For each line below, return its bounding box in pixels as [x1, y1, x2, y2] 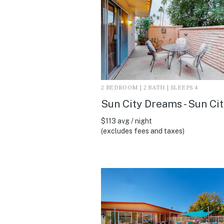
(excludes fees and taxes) [101, 126, 184, 135]
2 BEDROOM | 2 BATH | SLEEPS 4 [101, 84, 198, 91]
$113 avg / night [101, 116, 152, 125]
